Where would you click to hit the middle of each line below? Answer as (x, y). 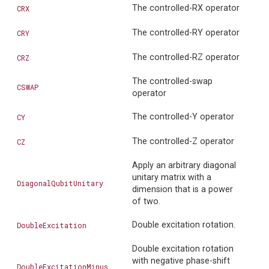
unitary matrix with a (172, 178)
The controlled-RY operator (186, 33)
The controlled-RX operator (186, 8)
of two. (146, 202)
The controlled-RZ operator (186, 58)
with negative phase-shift (181, 261)
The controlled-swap (172, 82)
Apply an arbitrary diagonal (184, 166)
